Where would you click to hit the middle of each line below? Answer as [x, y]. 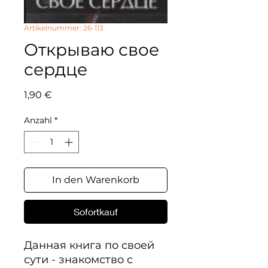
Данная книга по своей [89, 245]
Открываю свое [92, 50]
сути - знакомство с [78, 260]
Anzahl [38, 120]
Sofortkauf [96, 211]
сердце [56, 69]
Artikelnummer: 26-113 [64, 28]
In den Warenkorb [96, 180]
